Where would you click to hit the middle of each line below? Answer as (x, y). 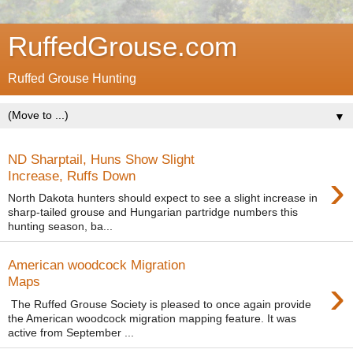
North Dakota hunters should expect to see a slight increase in (163, 198)
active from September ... (71, 332)
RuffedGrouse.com (123, 46)
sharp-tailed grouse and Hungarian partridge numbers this (153, 212)
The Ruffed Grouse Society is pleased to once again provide (160, 304)
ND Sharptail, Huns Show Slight (101, 159)
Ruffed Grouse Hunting (72, 78)
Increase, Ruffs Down (72, 175)
